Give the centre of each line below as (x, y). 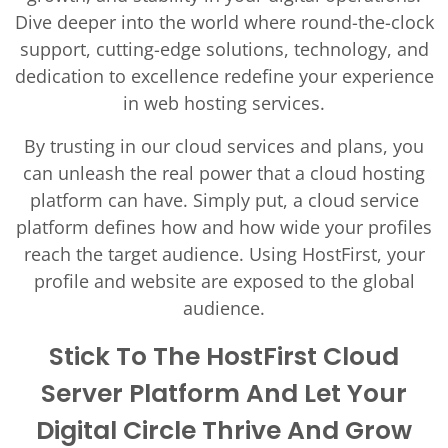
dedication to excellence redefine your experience (224, 76)
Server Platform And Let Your (224, 393)
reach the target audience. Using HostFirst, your (224, 254)
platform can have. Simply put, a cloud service (224, 200)
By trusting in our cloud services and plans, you (224, 146)
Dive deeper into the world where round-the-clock (224, 22)
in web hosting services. (224, 103)
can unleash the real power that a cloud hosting (224, 173)
